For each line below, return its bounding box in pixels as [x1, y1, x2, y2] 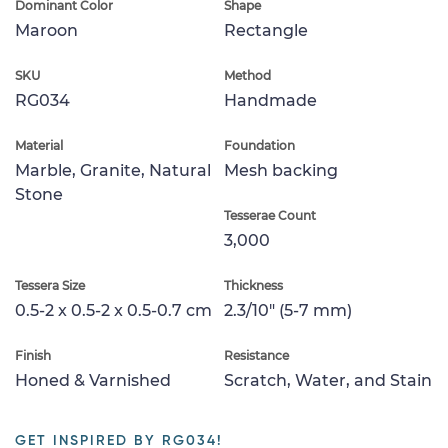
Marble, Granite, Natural [15, 160, 211, 180]
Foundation [224, 137, 295, 153]
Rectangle [224, 20, 308, 40]
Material [15, 137, 63, 153]
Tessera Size [15, 277, 85, 293]
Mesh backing [224, 160, 338, 180]
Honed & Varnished [15, 370, 171, 390]
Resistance [224, 347, 289, 363]
